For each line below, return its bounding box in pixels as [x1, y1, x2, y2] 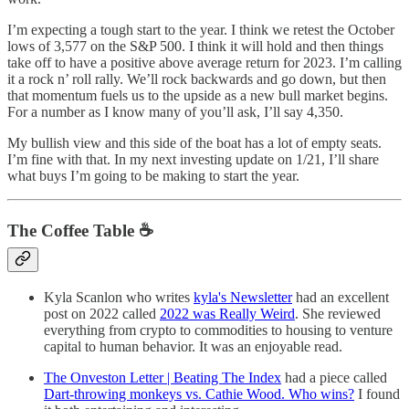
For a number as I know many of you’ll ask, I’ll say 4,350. [7, 104, 343, 121]
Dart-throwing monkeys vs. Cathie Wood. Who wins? [44, 385, 354, 402]
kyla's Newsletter [194, 288, 292, 305]
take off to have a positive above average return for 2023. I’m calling [7, 55, 402, 71]
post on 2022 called [44, 305, 160, 321]
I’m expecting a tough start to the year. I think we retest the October [7, 22, 394, 38]
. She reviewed [295, 305, 381, 321]
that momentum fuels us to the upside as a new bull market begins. [7, 88, 388, 104]
